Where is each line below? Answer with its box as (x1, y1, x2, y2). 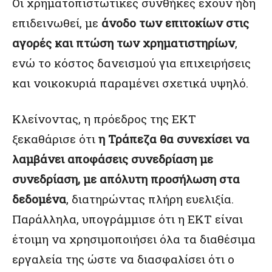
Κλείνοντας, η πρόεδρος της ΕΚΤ (12, 111, 196, 126)
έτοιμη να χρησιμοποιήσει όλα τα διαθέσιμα (12, 231, 256, 246)
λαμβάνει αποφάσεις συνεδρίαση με (12, 151, 213, 166)
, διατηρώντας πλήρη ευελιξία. (66, 191, 234, 206)
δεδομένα (12, 191, 66, 206)
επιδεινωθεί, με (12, 15, 101, 30)
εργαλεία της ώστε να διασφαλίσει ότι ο (12, 251, 234, 267)
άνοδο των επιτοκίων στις (101, 15, 249, 30)
